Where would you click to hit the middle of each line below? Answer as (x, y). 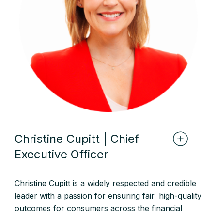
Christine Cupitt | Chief (77, 139)
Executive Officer (61, 154)
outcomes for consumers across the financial (98, 208)
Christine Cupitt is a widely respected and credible (105, 183)
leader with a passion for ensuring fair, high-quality (108, 196)
